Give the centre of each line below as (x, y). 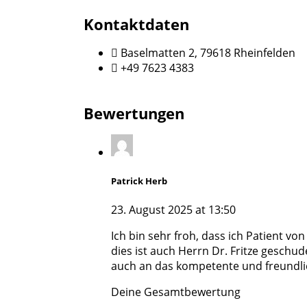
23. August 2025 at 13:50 (173, 209)
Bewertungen (134, 113)
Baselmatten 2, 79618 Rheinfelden (208, 52)
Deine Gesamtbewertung (176, 292)
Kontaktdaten (136, 24)
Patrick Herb (139, 181)
